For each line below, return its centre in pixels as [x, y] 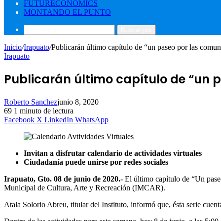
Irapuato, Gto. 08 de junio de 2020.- [64, 179]
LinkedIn [59, 119]
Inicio [13, 47]
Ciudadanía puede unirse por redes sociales [109, 162]
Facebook [19, 119]
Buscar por [136, 30]
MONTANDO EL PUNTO [67, 12]
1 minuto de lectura [44, 110]
